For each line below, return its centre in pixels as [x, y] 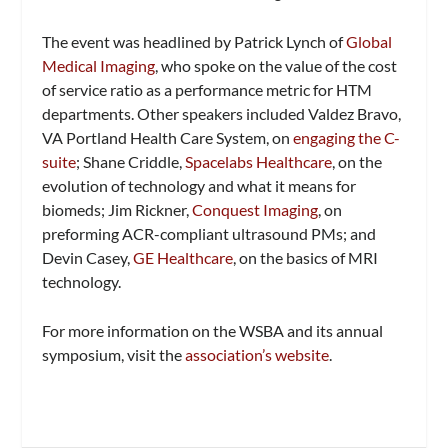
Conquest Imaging [255, 209]
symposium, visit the [114, 355]
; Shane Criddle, [131, 161]
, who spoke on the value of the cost [276, 65]
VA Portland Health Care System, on [168, 137]
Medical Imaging [99, 65]
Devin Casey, [88, 257]
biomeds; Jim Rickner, [117, 209]
